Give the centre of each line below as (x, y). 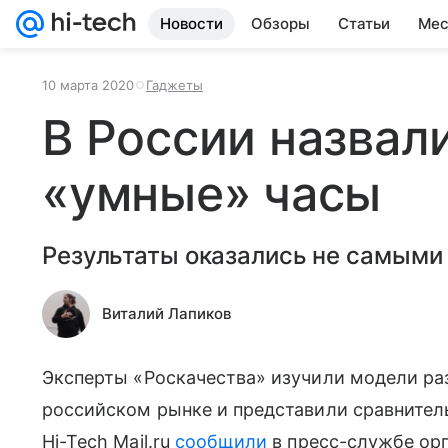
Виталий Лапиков (166, 313)
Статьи (364, 23)
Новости (191, 23)
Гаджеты (174, 85)
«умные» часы (212, 193)
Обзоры (280, 23)
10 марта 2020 (88, 85)
